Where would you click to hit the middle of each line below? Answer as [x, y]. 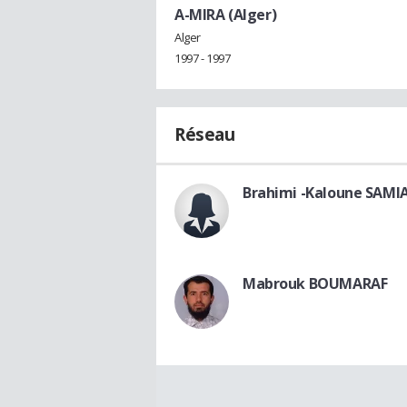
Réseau [205, 135]
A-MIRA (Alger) [226, 14]
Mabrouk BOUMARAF [315, 284]
